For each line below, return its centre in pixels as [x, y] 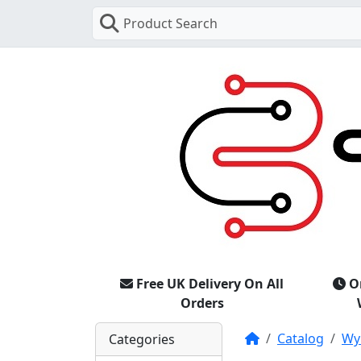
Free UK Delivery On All [210, 283]
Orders [202, 303]
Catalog [301, 338]
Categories [142, 339]
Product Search [170, 23]
